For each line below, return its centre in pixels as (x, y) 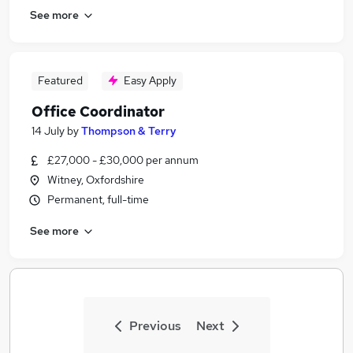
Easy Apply (150, 80)
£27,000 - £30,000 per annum (123, 160)
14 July (48, 131)
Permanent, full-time (98, 199)
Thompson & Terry (129, 131)
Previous (155, 326)
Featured (60, 80)
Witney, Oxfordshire (96, 180)
